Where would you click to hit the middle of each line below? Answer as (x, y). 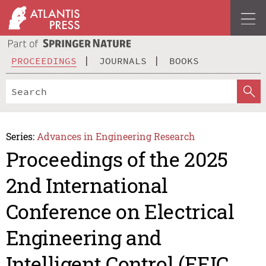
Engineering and (83, 237)
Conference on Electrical (120, 211)
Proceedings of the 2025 (117, 159)
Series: (20, 136)
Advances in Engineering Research (116, 136)
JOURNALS (123, 60)
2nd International (87, 185)
